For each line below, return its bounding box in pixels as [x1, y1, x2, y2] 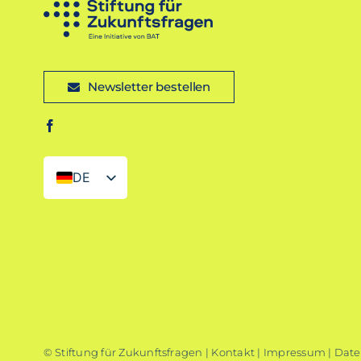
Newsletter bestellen [88, 79, 211, 95]
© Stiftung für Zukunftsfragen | [43, 346, 212, 359]
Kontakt [211, 346, 255, 359]
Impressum [263, 346, 326, 359]
